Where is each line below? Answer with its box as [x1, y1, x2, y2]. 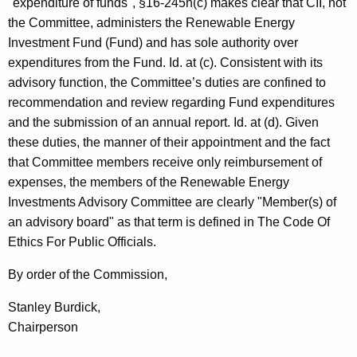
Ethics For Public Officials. [8, 235, 156, 249]
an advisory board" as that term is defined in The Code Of [8, 215, 330, 229]
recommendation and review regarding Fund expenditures [8, 96, 335, 110]
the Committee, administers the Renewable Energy [8, 16, 295, 30]
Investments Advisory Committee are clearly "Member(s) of [8, 195, 336, 210]
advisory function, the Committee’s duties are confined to [8, 76, 326, 90]
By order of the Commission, [8, 268, 167, 282]
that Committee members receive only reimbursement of [8, 155, 322, 170]
